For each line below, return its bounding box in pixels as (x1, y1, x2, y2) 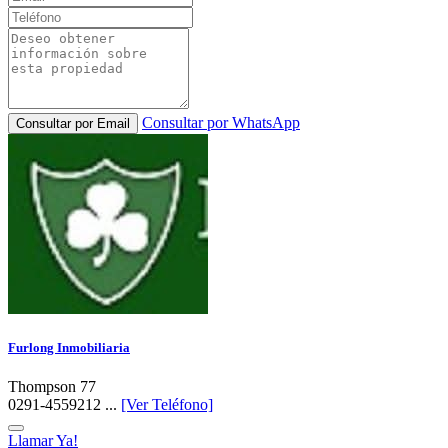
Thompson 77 (8, 378, 96, 396)
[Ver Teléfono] (121, 396, 213, 414)
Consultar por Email (16, 115, 130, 131)
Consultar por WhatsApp (142, 113, 300, 131)
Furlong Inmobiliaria (8, 340, 130, 356)
